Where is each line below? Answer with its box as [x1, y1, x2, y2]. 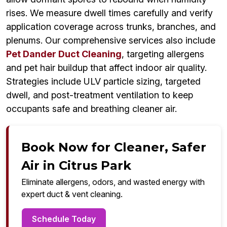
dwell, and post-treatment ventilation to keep [6, 90, 193, 101]
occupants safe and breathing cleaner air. [6, 103, 177, 115]
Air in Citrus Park [21, 158, 131, 173]
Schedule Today [32, 214, 96, 224]
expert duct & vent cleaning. [21, 189, 123, 200]
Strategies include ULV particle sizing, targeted [6, 76, 201, 87]
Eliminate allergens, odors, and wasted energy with [21, 177, 205, 187]
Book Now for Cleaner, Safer [21, 140, 206, 155]
